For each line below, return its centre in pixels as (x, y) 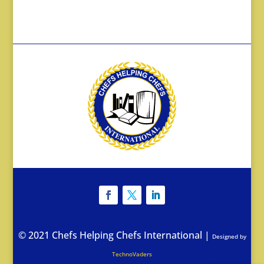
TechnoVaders (132, 254)
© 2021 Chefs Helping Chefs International (111, 235)
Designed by (229, 237)
